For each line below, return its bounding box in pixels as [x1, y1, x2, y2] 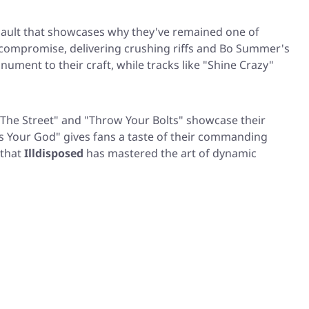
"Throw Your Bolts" [84, 112, 183, 128]
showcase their [183, 112, 266, 128]
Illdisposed [24, 146, 83, 161]
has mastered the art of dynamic [83, 146, 257, 161]
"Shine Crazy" [203, 57, 274, 73]
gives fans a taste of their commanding [61, 129, 268, 145]
